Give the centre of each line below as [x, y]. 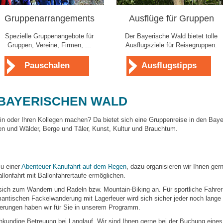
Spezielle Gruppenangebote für [49, 36]
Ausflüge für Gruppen [171, 18]
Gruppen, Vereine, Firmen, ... [49, 45]
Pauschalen [47, 65]
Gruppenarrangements [49, 18]
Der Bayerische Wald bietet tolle [171, 36]
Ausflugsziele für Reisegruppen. [171, 45]
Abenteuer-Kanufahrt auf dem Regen [74, 167]
